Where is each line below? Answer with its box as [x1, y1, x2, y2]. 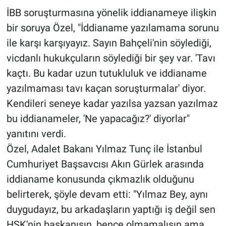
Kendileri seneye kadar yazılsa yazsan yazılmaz [6, 97, 218, 110]
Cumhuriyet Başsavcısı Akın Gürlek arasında [6, 158, 204, 171]
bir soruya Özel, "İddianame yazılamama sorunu [6, 22, 219, 34]
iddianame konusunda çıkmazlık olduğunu [6, 173, 194, 186]
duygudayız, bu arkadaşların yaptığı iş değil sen [6, 203, 215, 216]
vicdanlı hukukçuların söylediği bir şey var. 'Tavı [6, 52, 215, 65]
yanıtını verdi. [6, 128, 66, 140]
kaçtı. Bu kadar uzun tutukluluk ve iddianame [6, 67, 207, 80]
